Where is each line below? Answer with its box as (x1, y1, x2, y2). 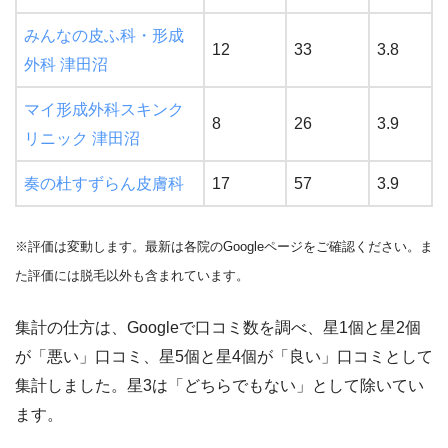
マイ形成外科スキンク (24, 101, 184, 119)
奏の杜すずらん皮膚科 (24, 175, 184, 193)
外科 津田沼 (24, 56, 108, 74)
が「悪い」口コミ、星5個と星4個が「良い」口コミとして (15, 348, 433, 366)
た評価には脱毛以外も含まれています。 (15, 268, 249, 284)
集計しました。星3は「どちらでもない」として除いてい (15, 377, 424, 395)
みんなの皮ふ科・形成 (24, 27, 184, 45)
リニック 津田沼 (24, 130, 140, 148)
